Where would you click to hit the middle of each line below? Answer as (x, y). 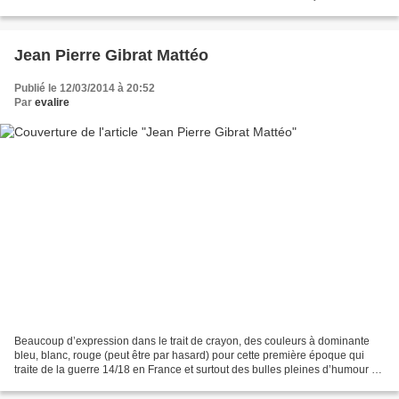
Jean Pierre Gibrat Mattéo (111, 56)
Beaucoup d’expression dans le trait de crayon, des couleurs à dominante (192, 341)
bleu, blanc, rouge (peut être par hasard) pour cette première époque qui (189, 355)
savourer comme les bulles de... (91, 383)
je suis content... (53, 9)
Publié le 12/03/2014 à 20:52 (85, 89)
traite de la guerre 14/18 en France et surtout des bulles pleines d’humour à (196, 369)
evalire (52, 103)
